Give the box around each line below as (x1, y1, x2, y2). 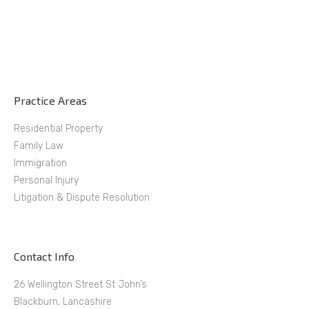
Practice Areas (14, 94, 87, 108)
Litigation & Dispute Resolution (14, 192, 150, 204)
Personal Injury (14, 175, 79, 187)
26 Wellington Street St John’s (14, 279, 147, 291)
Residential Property (14, 123, 103, 135)
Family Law (14, 140, 63, 152)
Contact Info (14, 250, 74, 263)
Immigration (14, 157, 67, 170)
